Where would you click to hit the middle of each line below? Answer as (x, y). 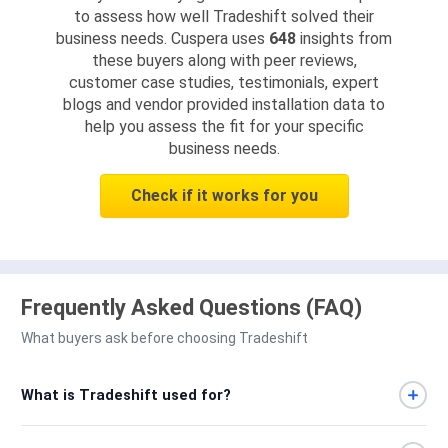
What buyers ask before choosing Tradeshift (164, 337)
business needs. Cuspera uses (162, 38)
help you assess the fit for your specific (224, 126)
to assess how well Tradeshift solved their (224, 16)
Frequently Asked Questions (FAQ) (191, 307)
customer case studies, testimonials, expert (224, 82)
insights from (344, 38)
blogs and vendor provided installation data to (224, 104)
